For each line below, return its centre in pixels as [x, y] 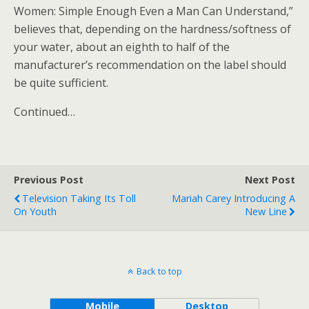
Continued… [44, 112]
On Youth [35, 211]
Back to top [159, 271]
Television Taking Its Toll [79, 198]
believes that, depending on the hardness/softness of [152, 29]
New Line [266, 211]
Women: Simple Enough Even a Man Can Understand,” [153, 11]
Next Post [270, 180]
